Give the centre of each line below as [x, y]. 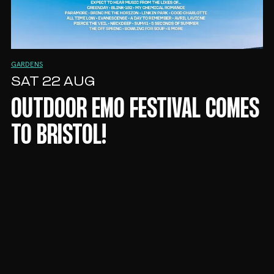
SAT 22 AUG [53, 83]
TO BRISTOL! [58, 137]
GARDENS [27, 65]
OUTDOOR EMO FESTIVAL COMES [135, 110]
